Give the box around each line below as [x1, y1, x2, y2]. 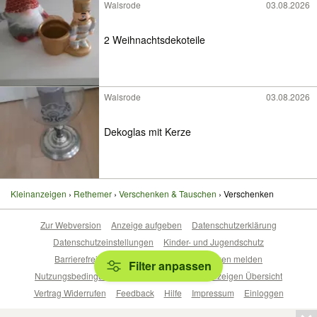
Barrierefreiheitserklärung [54, 253, 153, 265]
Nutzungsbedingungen [35, 270, 123, 282]
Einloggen [243, 287, 284, 299]
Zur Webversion [40, 219, 101, 231]
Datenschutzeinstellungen [53, 236, 154, 248]
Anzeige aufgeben [111, 219, 182, 231]
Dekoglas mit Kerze [104, 124, 191, 139]
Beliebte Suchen [133, 270, 197, 282]
